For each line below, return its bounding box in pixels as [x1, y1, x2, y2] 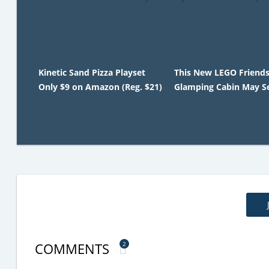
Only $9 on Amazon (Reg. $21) [38, 81, 162, 92]
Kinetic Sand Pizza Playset [38, 67, 145, 78]
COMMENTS [35, 240, 113, 258]
